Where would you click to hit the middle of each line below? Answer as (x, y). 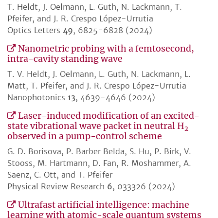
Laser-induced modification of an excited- (109, 116)
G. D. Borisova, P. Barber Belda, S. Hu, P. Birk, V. (99, 152)
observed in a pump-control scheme (85, 136)
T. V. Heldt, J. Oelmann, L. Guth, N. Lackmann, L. (99, 74)
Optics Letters (35, 30)
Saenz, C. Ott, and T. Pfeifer (60, 175)
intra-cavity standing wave (65, 59)
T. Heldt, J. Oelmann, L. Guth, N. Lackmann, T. (95, 7)
